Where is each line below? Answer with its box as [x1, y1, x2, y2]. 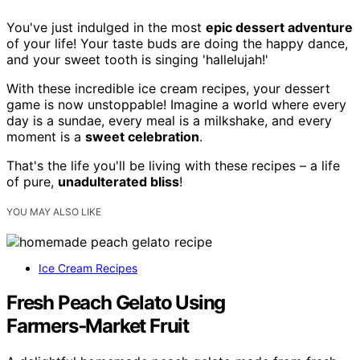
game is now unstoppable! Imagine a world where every [6, 96, 346, 112]
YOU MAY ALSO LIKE [6, 205, 101, 218]
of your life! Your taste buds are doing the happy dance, [6, 35, 348, 51]
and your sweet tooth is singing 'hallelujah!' [6, 51, 268, 67]
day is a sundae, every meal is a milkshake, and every [6, 112, 332, 129]
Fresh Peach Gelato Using [6, 290, 226, 314]
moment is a [6, 128, 85, 145]
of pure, [6, 173, 58, 190]
